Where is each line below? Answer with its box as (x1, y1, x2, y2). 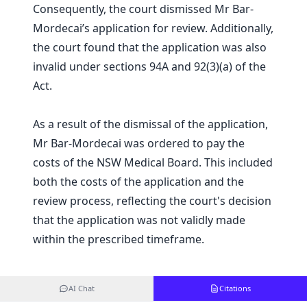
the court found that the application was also (33, 40, 267, 56)
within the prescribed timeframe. (33, 232, 204, 247)
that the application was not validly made (33, 212, 245, 228)
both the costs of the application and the (33, 174, 244, 190)
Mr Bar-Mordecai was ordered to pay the (33, 136, 245, 151)
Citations (219, 283, 251, 294)
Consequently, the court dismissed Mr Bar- (33, 1, 254, 17)
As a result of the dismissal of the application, (33, 116, 268, 132)
